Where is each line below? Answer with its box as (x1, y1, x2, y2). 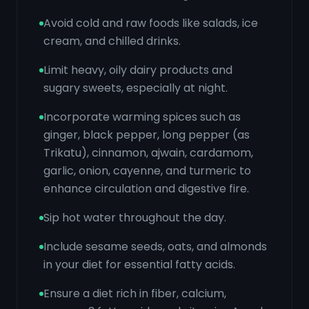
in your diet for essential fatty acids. (43, 257, 235, 272)
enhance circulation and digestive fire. (43, 181, 249, 197)
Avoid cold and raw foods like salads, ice (43, 15, 258, 31)
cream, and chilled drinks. (43, 33, 181, 49)
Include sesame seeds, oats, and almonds (43, 239, 267, 255)
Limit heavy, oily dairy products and (43, 62, 232, 78)
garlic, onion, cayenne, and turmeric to (43, 163, 251, 179)
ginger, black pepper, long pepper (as (43, 127, 250, 143)
